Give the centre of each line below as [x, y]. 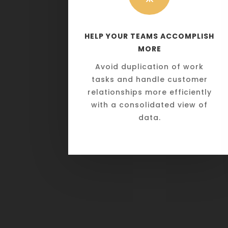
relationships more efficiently [149, 92]
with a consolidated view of [150, 105]
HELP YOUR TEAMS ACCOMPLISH [150, 36]
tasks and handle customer [149, 79]
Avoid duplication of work [150, 66]
